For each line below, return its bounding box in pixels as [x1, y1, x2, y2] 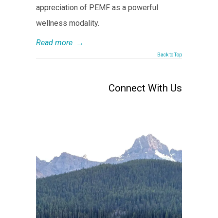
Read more [36, 37, 73, 47]
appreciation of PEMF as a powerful [36, 2, 158, 12]
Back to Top [157, 52, 182, 57]
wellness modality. [36, 18, 99, 28]
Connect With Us [109, 82, 182, 94]
